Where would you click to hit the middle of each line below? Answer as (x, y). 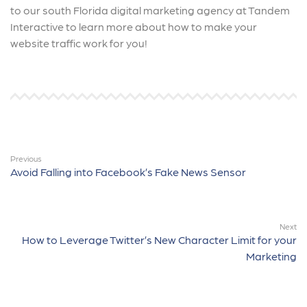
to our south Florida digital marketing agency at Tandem (150, 10)
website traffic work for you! (79, 43)
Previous (26, 158)
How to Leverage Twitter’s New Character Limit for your (159, 240)
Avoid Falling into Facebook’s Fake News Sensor (128, 172)
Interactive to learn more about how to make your (134, 26)
